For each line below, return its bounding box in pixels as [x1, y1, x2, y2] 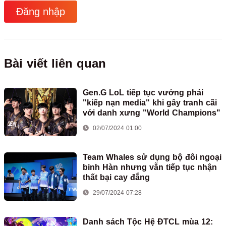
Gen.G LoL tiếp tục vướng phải [83, 88, 203, 97]
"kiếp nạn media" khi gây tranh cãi [83, 98, 217, 107]
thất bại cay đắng [83, 173, 150, 182]
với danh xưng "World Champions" [83, 108, 220, 117]
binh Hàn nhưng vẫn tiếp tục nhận [83, 162, 217, 172]
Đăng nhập [16, 6, 65, 17]
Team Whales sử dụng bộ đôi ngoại [83, 152, 221, 161]
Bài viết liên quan [4, 56, 106, 70]
